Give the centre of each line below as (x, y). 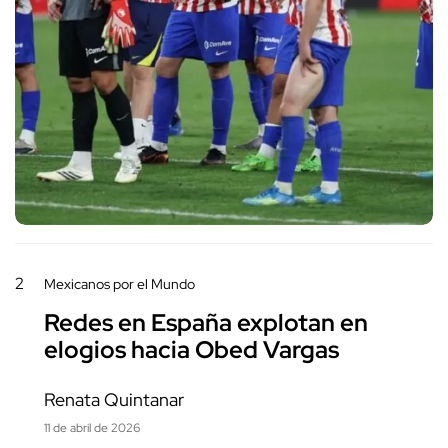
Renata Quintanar (114, 399)
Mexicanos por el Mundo (119, 284)
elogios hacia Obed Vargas (191, 349)
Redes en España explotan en (206, 322)
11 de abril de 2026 (92, 428)
